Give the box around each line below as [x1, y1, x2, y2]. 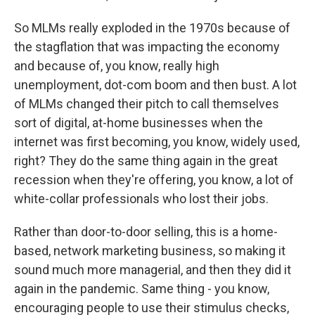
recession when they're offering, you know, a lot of [14, 172, 294, 187]
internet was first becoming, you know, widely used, [14, 134, 300, 149]
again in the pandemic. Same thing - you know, [14, 281, 269, 296]
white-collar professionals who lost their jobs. [14, 191, 269, 206]
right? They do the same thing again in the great [14, 153, 278, 168]
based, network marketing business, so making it [14, 243, 285, 258]
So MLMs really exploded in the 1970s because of [14, 20, 290, 35]
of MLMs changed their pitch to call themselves [14, 96, 279, 111]
